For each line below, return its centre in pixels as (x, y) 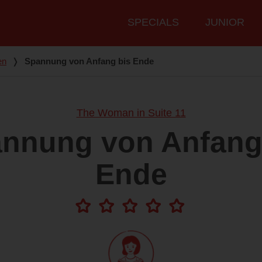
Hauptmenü (142, 16)
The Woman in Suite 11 (131, 113)
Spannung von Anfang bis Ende (89, 61)
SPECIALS (153, 23)
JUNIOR (225, 23)
